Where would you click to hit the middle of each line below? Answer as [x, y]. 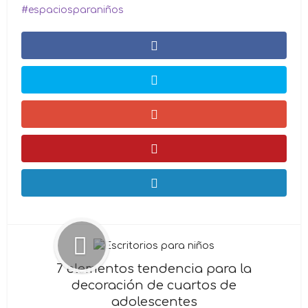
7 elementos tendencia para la [154, 268]
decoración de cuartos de [154, 285]
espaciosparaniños [76, 10]
